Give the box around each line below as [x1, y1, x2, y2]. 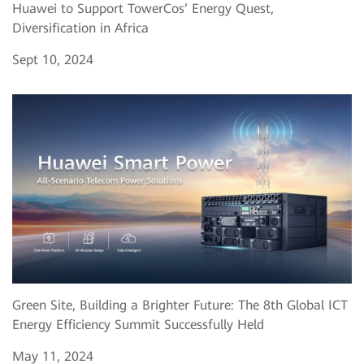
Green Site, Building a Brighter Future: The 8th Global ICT [12, 297, 348, 313]
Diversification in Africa [12, 19, 149, 36]
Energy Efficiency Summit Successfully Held [12, 316, 264, 332]
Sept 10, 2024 [12, 51, 93, 67]
